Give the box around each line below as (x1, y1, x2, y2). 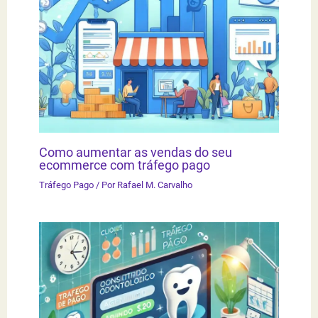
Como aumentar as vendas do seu (39, 144, 233, 160)
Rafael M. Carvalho (117, 179, 193, 190)
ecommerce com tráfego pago (39, 157, 211, 172)
